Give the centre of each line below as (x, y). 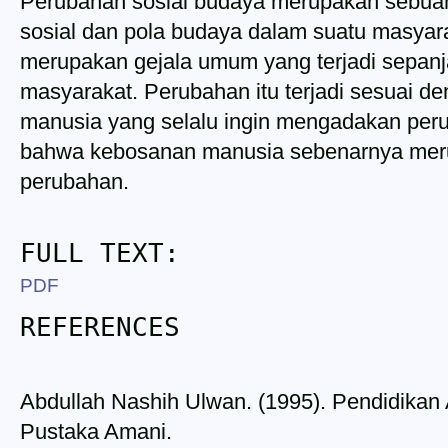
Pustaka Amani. (96, 432)
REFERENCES (100, 326)
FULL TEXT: (100, 252)
